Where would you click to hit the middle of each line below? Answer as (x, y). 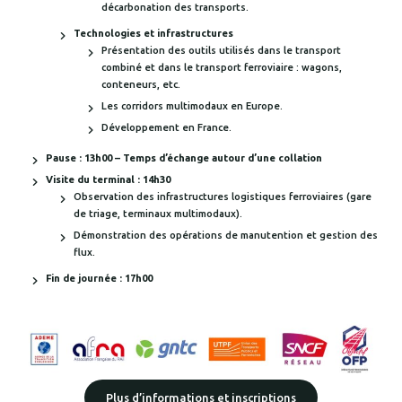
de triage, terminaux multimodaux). (158, 214)
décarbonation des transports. (176, 8)
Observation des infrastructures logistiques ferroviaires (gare (223, 197)
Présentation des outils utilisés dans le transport (221, 51)
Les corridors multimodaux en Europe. (192, 106)
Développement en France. (166, 128)
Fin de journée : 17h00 (99, 279)
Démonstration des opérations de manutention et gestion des (226, 236)
